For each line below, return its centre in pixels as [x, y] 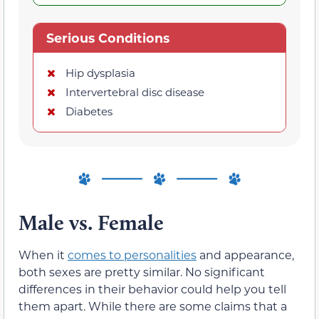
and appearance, [245, 254]
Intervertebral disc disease [135, 92]
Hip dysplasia [100, 73]
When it [43, 254]
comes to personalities [132, 254]
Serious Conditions [108, 38]
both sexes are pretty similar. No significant [142, 271]
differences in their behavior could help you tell [152, 288]
